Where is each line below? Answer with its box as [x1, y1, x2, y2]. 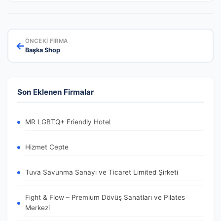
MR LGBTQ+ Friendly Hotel [25, 118, 110, 126]
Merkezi [25, 204, 50, 212]
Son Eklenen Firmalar [17, 87, 94, 97]
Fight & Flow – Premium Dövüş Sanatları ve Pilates [25, 193, 185, 201]
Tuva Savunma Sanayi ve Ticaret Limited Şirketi [25, 168, 178, 176]
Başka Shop [25, 46, 60, 54]
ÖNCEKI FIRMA [25, 37, 68, 44]
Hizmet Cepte [25, 143, 69, 151]
